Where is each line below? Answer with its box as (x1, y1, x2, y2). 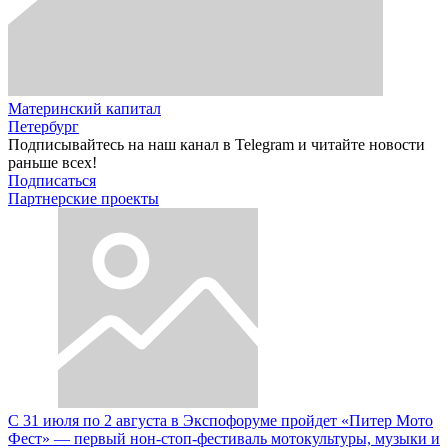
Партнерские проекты (8, 189, 159, 207)
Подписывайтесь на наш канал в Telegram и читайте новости (8, 135, 425, 153)
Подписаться (8, 171, 96, 189)
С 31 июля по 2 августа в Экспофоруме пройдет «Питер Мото (8, 411, 433, 429)
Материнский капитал (8, 99, 161, 117)
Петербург (8, 117, 79, 135)
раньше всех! (8, 153, 97, 171)
